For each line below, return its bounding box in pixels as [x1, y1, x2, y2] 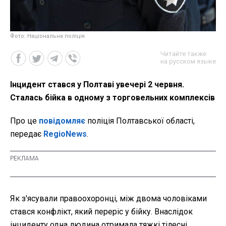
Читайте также [160, 49, 206, 58]
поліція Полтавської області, [85, 116, 195, 126]
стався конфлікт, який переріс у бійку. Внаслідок [10, 206, 193, 216]
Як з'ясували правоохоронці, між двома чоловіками [10, 193, 207, 203]
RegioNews [43, 129, 87, 139]
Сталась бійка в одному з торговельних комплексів [10, 92, 215, 102]
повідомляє [39, 116, 85, 126]
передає [10, 129, 43, 139]
